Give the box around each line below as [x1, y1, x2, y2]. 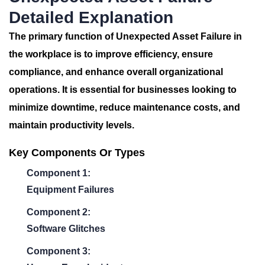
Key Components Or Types [9, 147, 145, 159]
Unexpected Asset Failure [116, 31, 231, 41]
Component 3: [27, 246, 91, 256]
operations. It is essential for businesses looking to [9, 85, 237, 95]
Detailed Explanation [9, 8, 173, 27]
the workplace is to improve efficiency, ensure [9, 49, 213, 59]
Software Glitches [27, 224, 105, 234]
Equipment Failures [27, 185, 114, 195]
